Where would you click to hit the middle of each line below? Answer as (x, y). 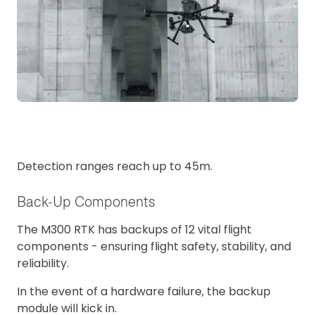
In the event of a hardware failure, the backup (144, 292)
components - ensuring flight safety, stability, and (154, 247)
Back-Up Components (86, 202)
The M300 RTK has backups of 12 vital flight (134, 230)
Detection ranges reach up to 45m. (115, 166)
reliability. (43, 264)
